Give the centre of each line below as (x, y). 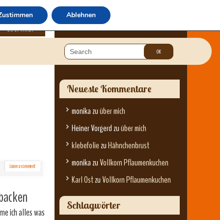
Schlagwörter (94, 205)
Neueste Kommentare (109, 89)
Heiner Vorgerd (92, 128)
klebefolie (85, 146)
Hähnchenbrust (129, 146)
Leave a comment (22, 166)
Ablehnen (81, 15)
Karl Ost (82, 180)
